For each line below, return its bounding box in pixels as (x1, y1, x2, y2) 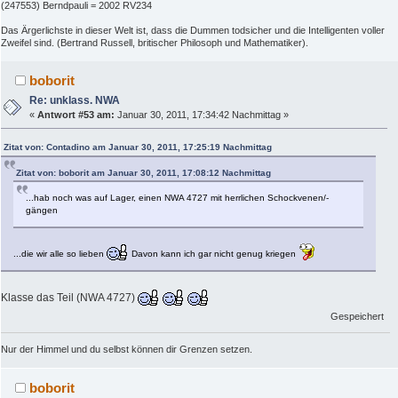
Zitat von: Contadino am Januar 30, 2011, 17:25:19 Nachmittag (4, 142, 272, 153)
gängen (26, 205, 58, 216)
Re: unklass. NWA (29, 93, 121, 107)
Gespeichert (330, 310, 385, 322)
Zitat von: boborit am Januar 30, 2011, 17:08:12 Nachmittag (16, 168, 271, 179)
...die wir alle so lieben (13, 249, 107, 259)
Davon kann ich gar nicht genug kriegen (129, 249, 298, 259)
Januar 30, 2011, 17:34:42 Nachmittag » (115, 108, 290, 120)
